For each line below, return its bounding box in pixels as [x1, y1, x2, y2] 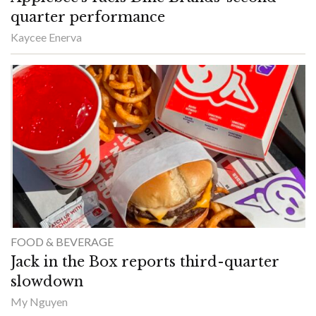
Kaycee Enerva [11, 30, 82, 44]
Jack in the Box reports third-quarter [11, 253, 279, 271]
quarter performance [11, 8, 165, 25]
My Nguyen [11, 295, 68, 309]
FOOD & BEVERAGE [11, 235, 114, 249]
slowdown [11, 273, 83, 291]
